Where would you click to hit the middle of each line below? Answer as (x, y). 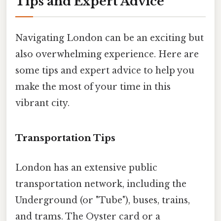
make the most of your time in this (93, 87)
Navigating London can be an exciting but (110, 38)
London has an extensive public (86, 167)
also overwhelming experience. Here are (107, 55)
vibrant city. (42, 103)
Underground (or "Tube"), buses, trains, (103, 200)
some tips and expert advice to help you (105, 71)
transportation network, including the (101, 184)
